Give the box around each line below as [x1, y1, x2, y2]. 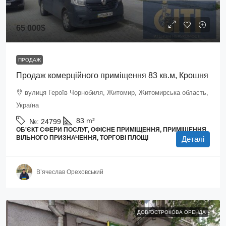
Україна [16, 101, 39, 109]
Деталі [182, 135, 204, 143]
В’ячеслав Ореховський [36, 168, 103, 176]
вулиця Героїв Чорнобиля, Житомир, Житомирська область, [25, 89, 208, 96]
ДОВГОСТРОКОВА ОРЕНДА [137, 209, 206, 215]
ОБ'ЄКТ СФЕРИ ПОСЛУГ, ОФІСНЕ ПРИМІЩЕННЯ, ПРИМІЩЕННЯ [16, 126, 206, 133]
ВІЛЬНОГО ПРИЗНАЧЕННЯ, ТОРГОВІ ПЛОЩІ [16, 134, 148, 141]
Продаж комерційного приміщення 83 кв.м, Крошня [16, 71, 208, 80]
